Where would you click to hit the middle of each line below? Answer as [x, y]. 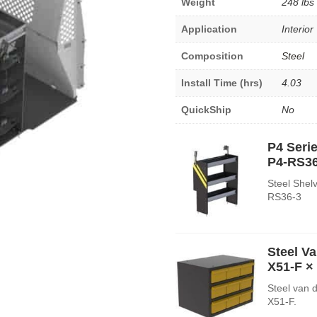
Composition [212, 56]
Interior [298, 29]
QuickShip [206, 109]
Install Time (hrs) [222, 82]
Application [209, 29]
